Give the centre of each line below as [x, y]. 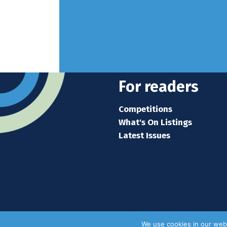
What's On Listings [155, 122]
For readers [159, 87]
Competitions [145, 109]
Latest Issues [144, 136]
